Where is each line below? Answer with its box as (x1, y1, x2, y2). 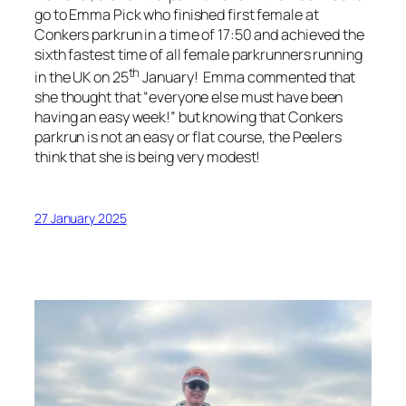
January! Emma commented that (140, 67, 356, 88)
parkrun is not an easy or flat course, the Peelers (34, 127, 342, 148)
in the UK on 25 (34, 67, 129, 88)
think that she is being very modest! (34, 147, 261, 168)
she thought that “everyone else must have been (34, 87, 343, 108)
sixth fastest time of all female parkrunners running (34, 44, 362, 65)
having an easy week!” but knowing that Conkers (34, 107, 343, 128)
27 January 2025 (34, 208, 127, 227)
